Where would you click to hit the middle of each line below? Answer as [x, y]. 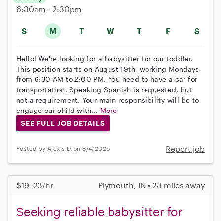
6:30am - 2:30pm [49, 9]
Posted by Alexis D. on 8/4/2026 [63, 149]
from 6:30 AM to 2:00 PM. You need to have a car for [107, 79]
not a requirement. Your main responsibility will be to [108, 100]
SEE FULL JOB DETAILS [63, 123]
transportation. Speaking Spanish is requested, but [104, 89]
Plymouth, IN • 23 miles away [151, 185]
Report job [185, 148]
